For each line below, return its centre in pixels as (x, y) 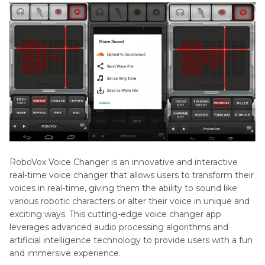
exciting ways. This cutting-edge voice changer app (115, 214)
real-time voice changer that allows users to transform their (132, 175)
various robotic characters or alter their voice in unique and (130, 201)
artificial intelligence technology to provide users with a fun (131, 240)
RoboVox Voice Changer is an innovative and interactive (124, 162)
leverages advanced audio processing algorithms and (119, 227)
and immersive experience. (65, 253)
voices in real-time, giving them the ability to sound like (123, 188)
